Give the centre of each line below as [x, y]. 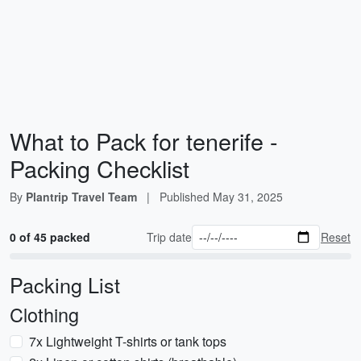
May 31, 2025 [248, 197]
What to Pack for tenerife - [144, 141]
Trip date [170, 237]
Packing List [65, 284]
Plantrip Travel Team [81, 197]
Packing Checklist [100, 168]
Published [186, 197]
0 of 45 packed [50, 237]
